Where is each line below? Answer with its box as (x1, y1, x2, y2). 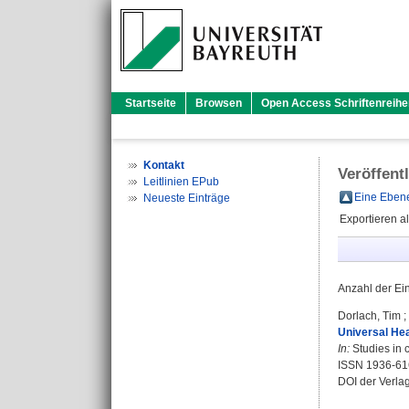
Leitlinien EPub (143, 175, 219, 188)
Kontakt (143, 159, 184, 172)
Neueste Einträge (143, 192, 230, 204)
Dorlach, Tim (338, 309, 401, 322)
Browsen (195, 97, 242, 110)
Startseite (125, 97, 176, 110)
